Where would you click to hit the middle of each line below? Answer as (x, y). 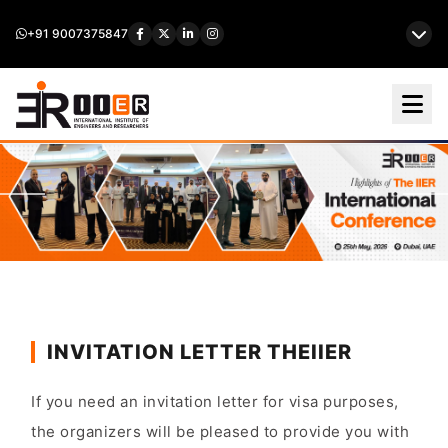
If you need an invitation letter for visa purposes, (215, 401)
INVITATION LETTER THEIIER (199, 351)
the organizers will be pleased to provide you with (220, 431)
